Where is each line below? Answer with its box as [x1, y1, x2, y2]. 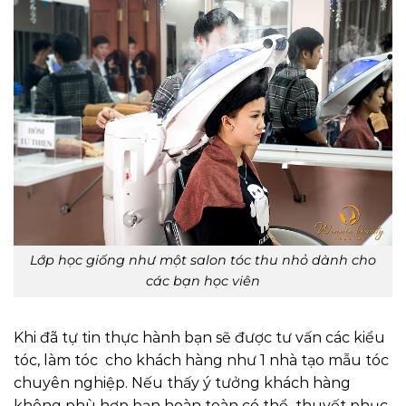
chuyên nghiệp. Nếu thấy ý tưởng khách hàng [14, 374, 351, 392]
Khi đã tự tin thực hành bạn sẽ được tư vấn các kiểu [14, 329, 385, 347]
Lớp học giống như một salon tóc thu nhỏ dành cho [30, 252, 376, 269]
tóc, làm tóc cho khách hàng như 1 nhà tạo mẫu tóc [14, 352, 389, 370]
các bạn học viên [146, 273, 260, 290]
